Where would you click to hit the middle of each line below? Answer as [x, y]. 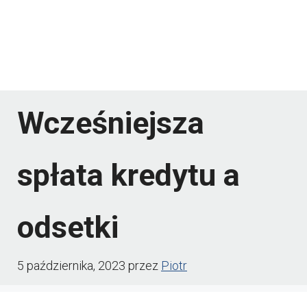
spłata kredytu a [128, 175]
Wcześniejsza [111, 123]
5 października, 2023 [71, 266]
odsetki [68, 228]
